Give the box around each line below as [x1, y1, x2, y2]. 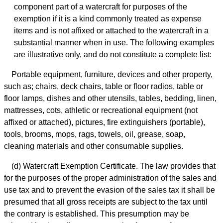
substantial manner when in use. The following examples [14, 38, 214, 47]
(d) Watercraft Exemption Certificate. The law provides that [11, 162, 216, 171]
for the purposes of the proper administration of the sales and [4, 174, 217, 183]
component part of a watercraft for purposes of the [14, 2, 187, 11]
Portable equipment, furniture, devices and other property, [11, 70, 213, 79]
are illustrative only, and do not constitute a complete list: [14, 50, 212, 59]
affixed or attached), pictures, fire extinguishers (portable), [4, 118, 205, 127]
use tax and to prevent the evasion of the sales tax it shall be [4, 186, 215, 195]
